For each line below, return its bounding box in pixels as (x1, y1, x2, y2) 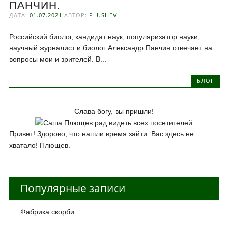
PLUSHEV (89, 11, 118, 19)
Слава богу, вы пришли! (74, 107, 154, 116)
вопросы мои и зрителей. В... (9, 55, 107, 63)
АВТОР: (64, 11, 90, 19)
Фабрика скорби (20, 207, 74, 216)
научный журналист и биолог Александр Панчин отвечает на (9, 44, 213, 52)
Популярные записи (20, 181, 125, 195)
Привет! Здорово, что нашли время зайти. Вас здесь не (9, 129, 194, 138)
